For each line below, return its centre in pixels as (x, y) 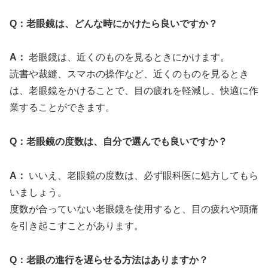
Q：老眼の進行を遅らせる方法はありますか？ (109, 260)
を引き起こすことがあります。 (77, 226)
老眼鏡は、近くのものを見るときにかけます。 (128, 57)
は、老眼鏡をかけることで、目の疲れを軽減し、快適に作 (134, 91)
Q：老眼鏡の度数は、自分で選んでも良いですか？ (118, 142)
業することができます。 (62, 108)
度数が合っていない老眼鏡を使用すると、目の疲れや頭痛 (134, 209)
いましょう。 (38, 192)
